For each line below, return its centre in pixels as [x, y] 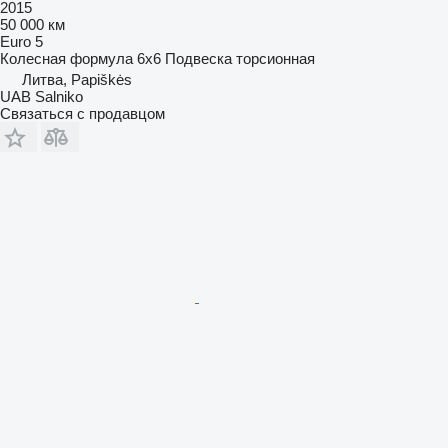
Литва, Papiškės [77, 79]
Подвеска [198, 58]
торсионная [275, 58]
